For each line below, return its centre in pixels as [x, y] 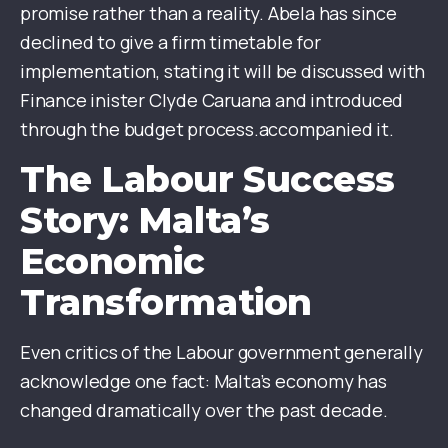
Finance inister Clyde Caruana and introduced [212, 100]
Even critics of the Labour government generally [221, 352]
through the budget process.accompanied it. [207, 129]
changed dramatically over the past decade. [204, 410]
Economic [112, 261]
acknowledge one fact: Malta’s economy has [203, 381]
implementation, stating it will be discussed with [223, 71]
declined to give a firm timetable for [170, 42]
